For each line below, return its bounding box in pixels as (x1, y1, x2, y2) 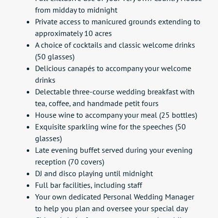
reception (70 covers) (35, 156, 104, 166)
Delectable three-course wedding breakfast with (35, 86, 195, 96)
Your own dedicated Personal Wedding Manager (35, 191, 194, 201)
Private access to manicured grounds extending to (35, 16, 200, 26)
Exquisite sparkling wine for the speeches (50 (35, 121, 186, 131)
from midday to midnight (35, 4, 117, 15)
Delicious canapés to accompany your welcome (35, 63, 191, 73)
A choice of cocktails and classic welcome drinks (35, 39, 195, 50)
